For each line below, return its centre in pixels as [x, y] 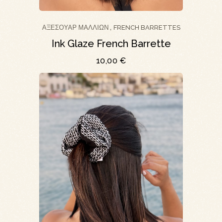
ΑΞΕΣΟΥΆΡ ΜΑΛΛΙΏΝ [75, 26]
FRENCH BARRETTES [147, 26]
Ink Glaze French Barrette [111, 43]
